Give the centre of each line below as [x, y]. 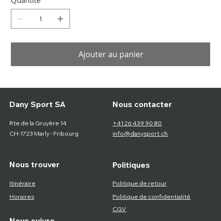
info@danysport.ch [140, 133]
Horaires [21, 196]
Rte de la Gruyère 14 [38, 123]
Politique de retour [139, 183]
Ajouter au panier [111, 55]
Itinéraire [22, 183]
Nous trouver [34, 165]
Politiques [131, 165]
